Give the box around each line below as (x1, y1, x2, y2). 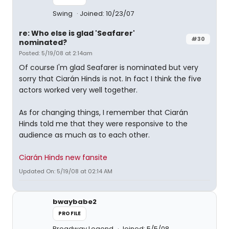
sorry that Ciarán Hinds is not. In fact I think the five (19, 74, 201, 84)
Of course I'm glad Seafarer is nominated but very (19, 62, 198, 73)
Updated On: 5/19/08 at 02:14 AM (19, 167, 112, 175)
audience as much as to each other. (19, 130, 150, 140)
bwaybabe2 (53, 197, 97, 207)
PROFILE (58, 210, 81, 217)
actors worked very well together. (19, 85, 138, 95)
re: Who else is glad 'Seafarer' (19, 28, 135, 38)
